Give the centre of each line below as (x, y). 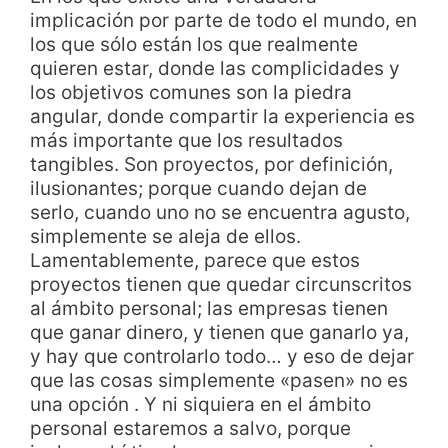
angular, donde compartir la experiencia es (222, 116)
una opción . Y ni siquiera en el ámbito (200, 404)
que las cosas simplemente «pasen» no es (219, 380)
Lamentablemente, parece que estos (195, 260)
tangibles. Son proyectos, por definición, (211, 164)
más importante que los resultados (186, 140)
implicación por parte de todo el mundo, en (223, 20)
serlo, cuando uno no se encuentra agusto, (220, 212)
